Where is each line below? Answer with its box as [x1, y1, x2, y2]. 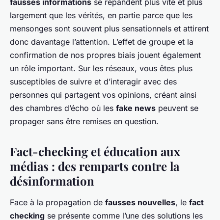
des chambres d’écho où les [10, 103, 116, 113]
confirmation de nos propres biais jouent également [10, 50, 201, 60]
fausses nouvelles [105, 197, 175, 208]
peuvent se [156, 103, 198, 113]
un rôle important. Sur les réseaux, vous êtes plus [10, 63, 192, 74]
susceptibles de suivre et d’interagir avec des [10, 77, 177, 87]
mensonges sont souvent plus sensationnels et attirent [10, 24, 209, 34]
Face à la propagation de [10, 197, 105, 208]
